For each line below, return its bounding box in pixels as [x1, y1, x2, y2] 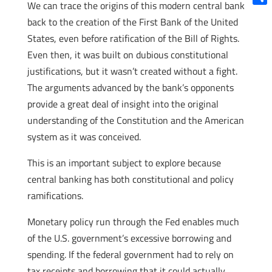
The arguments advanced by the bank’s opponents [27, 80, 234, 95]
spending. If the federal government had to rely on [27, 247, 234, 262]
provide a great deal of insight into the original [27, 97, 219, 111]
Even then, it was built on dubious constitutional [27, 47, 228, 62]
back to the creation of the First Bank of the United [27, 15, 238, 29]
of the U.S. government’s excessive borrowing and [27, 231, 231, 245]
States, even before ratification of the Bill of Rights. [27, 31, 242, 46]
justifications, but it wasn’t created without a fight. [27, 64, 237, 78]
